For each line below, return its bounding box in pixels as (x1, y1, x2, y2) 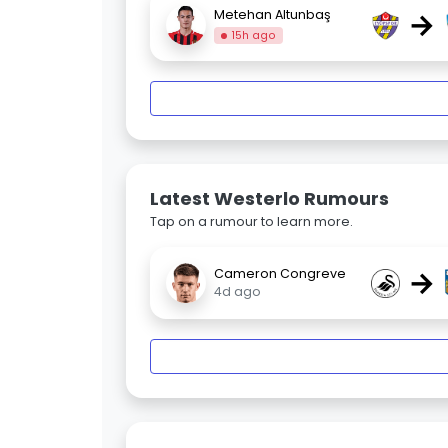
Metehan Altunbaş (214, 5, 331, 23)
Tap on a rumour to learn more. (150, 213, 353, 231)
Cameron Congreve (214, 265, 346, 283)
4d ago (214, 283, 261, 301)
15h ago (232, 27, 277, 43)
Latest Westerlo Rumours (150, 186, 389, 212)
